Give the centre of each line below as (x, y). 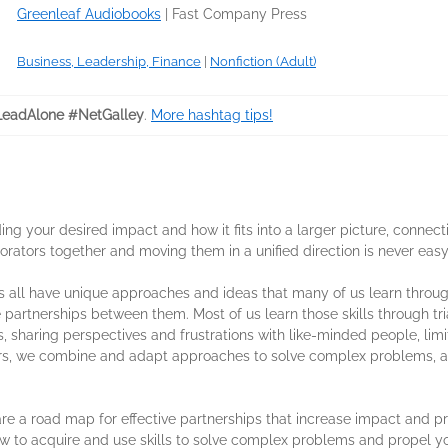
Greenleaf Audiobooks (89, 14)
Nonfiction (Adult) (263, 61)
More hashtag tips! (212, 115)
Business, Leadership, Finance (109, 61)
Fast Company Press (239, 14)
